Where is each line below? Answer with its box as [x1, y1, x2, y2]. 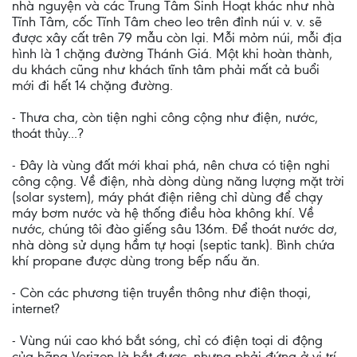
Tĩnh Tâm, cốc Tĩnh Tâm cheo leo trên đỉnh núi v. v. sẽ [12, 14, 322, 29]
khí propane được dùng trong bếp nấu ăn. [12, 253, 260, 269]
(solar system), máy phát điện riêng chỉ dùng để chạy [12, 189, 323, 205]
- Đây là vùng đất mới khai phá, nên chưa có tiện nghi [12, 157, 330, 173]
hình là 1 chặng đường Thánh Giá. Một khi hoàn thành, [12, 45, 332, 61]
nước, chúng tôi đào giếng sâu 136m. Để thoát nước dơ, [12, 221, 337, 237]
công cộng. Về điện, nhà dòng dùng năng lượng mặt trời [12, 173, 344, 189]
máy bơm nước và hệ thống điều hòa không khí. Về [12, 205, 314, 221]
